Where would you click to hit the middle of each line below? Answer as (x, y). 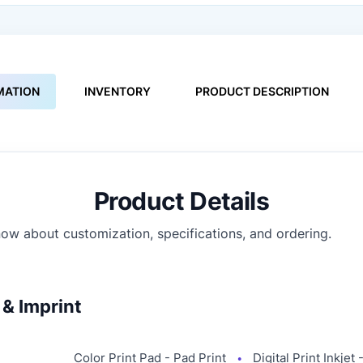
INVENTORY (117, 91)
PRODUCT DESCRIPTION (262, 91)
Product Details (181, 201)
